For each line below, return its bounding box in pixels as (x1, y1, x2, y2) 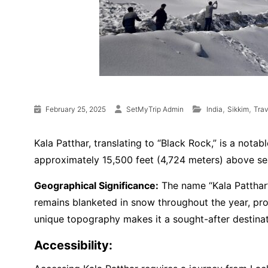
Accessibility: (34, 238, 112, 252)
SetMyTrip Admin (126, 105, 184, 114)
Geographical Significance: (34, 179, 159, 191)
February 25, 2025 (45, 105, 106, 114)
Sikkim (227, 105, 249, 114)
